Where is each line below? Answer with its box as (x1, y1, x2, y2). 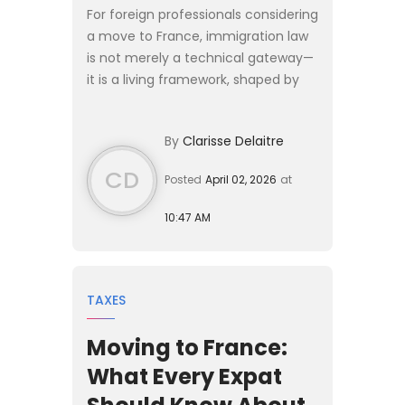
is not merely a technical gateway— (87, 48, 314, 67)
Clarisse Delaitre (183, 131, 284, 150)
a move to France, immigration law (87, 26, 308, 45)
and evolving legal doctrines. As (87, 113, 285, 132)
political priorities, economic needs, (87, 91, 309, 110)
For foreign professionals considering (87, 5, 318, 24)
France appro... (87, 135, 179, 154)
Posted (165, 171, 202, 187)
